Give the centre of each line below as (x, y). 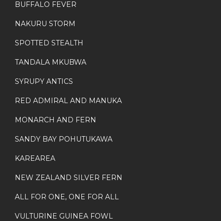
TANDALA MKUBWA (51, 62)
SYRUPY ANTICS (44, 82)
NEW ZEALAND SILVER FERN (69, 178)
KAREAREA (35, 159)
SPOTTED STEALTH (49, 43)
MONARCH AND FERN (55, 120)
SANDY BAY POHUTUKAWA (64, 139)
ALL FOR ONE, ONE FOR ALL (67, 197)
